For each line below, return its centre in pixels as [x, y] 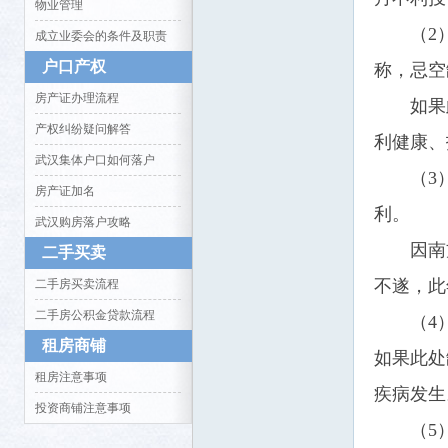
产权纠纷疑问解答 [83, 129]
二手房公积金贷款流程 [95, 315]
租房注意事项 [71, 377]
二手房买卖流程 [77, 284]
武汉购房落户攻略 [83, 222]
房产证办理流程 [77, 98]
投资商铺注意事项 [83, 408]
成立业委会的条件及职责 [101, 36]
